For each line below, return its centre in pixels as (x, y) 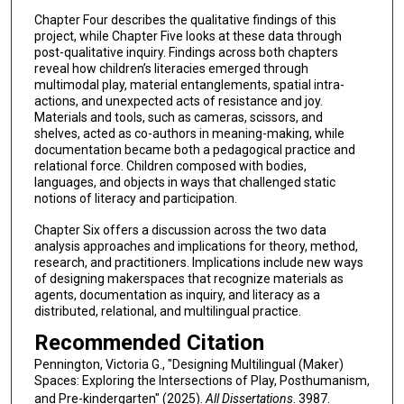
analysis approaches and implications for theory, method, (196, 246)
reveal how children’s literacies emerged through (171, 69)
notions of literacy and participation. (135, 199)
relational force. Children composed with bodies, (170, 166)
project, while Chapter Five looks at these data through (188, 37)
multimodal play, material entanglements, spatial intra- (189, 85)
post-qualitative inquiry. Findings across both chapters (186, 53)
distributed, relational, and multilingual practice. (167, 311)
